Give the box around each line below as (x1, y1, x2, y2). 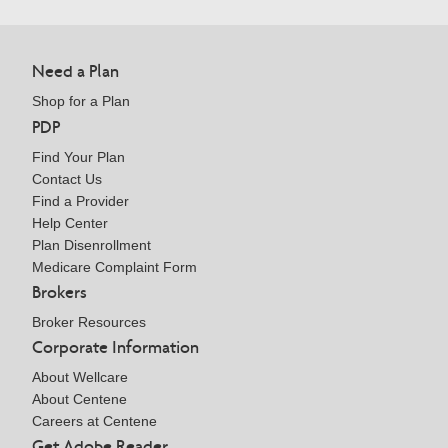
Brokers (32, 280, 87, 303)
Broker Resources (32, 313, 146, 330)
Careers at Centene (32, 412, 157, 429)
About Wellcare (32, 368, 128, 385)
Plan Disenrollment (32, 236, 151, 253)
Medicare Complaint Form (32, 258, 197, 275)
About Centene (32, 390, 127, 407)
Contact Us (32, 170, 102, 187)
